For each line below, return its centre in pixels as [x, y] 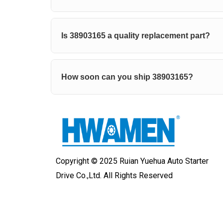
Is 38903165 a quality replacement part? [136, 36]
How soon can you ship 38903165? [127, 77]
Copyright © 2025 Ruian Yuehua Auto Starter [132, 161]
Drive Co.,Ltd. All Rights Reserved [114, 175]
